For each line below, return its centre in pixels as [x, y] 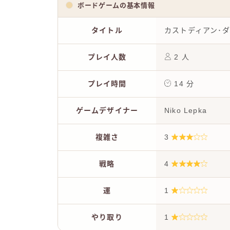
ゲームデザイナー [107, 110]
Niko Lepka [186, 110]
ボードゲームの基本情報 [116, 5]
